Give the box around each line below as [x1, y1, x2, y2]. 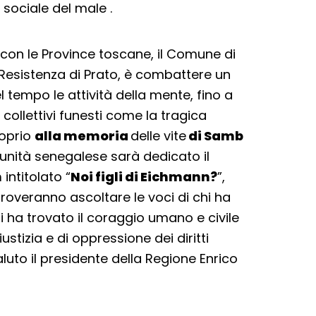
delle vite [130, 127, 186, 145]
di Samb [186, 127, 243, 145]
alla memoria [35, 127, 130, 145]
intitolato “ [2, 168, 71, 186]
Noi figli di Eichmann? [71, 168, 217, 186]
